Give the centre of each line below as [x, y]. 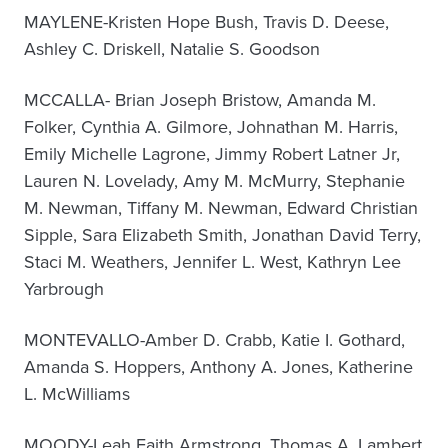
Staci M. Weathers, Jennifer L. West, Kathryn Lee [212, 262]
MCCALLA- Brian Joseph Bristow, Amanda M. [200, 100]
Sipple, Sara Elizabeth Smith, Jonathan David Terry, [222, 235]
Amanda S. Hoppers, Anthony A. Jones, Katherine [218, 367]
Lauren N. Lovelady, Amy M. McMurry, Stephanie [214, 181]
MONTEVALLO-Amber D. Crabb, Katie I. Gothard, [214, 340]
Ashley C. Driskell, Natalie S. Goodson [172, 49]
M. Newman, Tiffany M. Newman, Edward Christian [221, 208]
